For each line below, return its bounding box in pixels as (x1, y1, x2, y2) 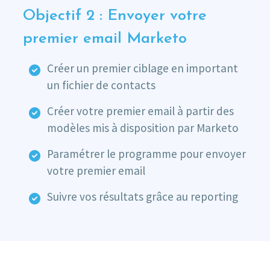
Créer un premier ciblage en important (46, 61, 238, 76)
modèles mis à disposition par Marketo (46, 121, 239, 136)
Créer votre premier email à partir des (46, 104, 234, 119)
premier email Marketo (22, 31, 187, 47)
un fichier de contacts (46, 78, 155, 93)
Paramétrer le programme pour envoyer (46, 146, 246, 162)
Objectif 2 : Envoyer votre (22, 8, 207, 24)
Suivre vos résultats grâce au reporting (46, 189, 238, 204)
